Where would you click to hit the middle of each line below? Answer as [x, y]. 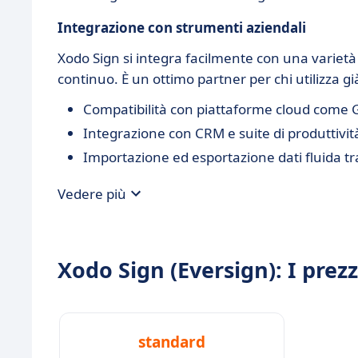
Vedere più [92, 193]
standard [172, 342]
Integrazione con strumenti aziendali [182, 28]
